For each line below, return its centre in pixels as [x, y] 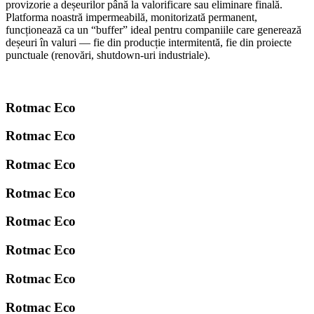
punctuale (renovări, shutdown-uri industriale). [108, 55]
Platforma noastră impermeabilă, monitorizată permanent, [131, 17]
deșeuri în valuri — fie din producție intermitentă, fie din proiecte [149, 42]
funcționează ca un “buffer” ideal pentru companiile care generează [153, 29]
